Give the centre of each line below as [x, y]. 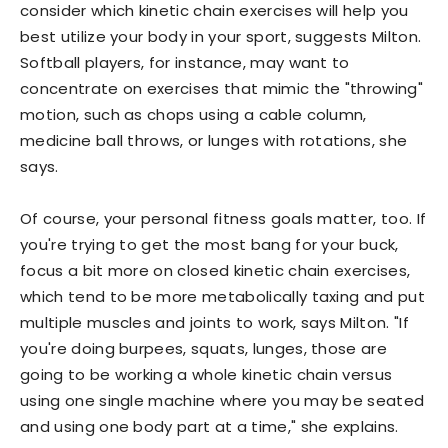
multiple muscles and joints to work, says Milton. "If [214, 322]
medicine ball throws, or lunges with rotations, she [214, 140]
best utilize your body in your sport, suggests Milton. [221, 36]
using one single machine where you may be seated [222, 400]
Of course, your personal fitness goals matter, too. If [223, 218]
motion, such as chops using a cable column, [193, 114]
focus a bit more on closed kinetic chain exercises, [215, 270]
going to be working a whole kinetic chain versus [206, 374]
